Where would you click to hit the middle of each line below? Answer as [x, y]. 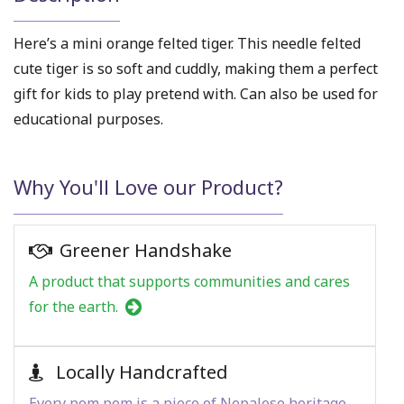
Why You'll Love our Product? [148, 187]
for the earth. [75, 306]
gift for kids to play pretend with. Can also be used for [196, 94]
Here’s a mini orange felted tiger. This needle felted [187, 44]
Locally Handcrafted [140, 372]
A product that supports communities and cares [189, 281]
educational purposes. [88, 119]
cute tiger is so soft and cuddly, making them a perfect [196, 69]
